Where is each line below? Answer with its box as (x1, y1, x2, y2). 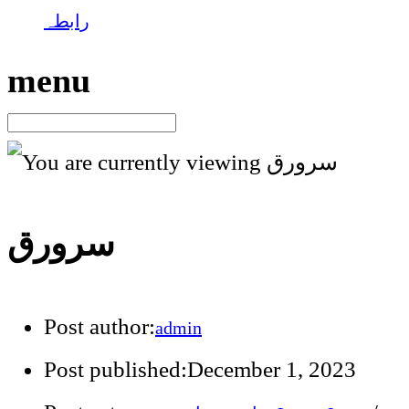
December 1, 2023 (187, 357, 356, 383)
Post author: (44, 314, 155, 340)
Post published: (44, 357, 187, 383)
